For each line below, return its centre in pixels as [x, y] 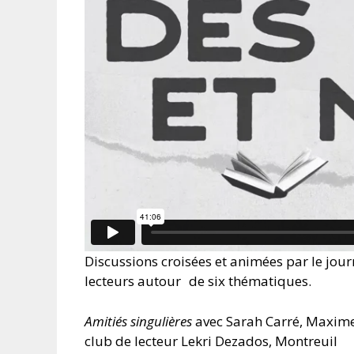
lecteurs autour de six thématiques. [198, 281]
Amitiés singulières [140, 321]
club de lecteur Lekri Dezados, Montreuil [211, 341]
